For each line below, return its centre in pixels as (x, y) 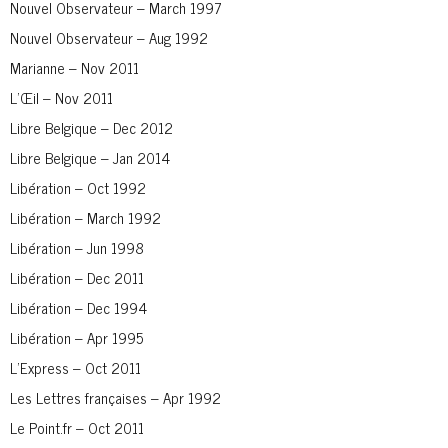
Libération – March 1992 (85, 217)
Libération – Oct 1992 (78, 187)
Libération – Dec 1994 (78, 307)
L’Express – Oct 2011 (75, 367)
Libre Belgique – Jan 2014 (90, 157)
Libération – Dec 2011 (77, 277)
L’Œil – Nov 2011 (61, 97)
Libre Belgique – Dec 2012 (91, 127)
